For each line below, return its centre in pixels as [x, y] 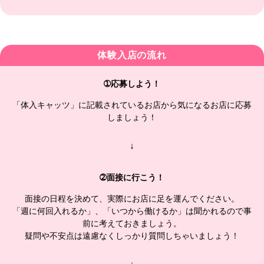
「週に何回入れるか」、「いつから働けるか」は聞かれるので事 [132, 211]
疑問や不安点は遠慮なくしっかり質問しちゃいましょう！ [132, 236]
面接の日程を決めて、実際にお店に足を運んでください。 [132, 199]
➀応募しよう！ [132, 84]
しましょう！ [132, 118]
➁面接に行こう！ [132, 178]
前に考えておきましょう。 [132, 224]
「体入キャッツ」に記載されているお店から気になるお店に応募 [132, 105]
